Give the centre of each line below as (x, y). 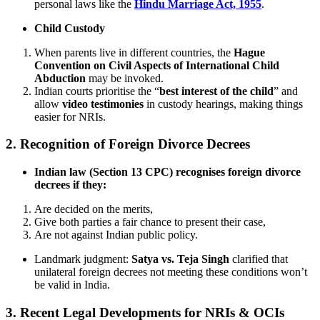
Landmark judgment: (83, 259)
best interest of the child (216, 91)
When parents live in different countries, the (134, 52)
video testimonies (103, 104)
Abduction (60, 78)
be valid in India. (72, 285)
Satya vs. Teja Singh (180, 259)
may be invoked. (125, 78)
